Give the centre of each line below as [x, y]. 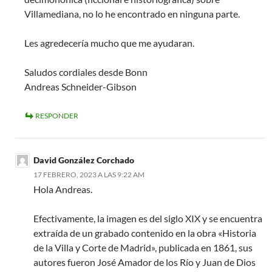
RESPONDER [57, 115]
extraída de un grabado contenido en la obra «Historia [145, 233]
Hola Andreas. [63, 189]
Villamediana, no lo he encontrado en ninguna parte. [132, 13]
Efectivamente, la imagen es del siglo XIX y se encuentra [148, 218]
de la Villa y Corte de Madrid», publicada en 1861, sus [143, 247]
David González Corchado [84, 160]
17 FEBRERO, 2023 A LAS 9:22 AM [89, 174]
